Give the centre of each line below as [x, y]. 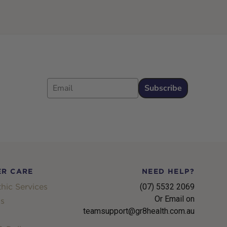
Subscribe [163, 88]
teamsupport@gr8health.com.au [139, 211]
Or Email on [174, 199]
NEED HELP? [168, 171]
